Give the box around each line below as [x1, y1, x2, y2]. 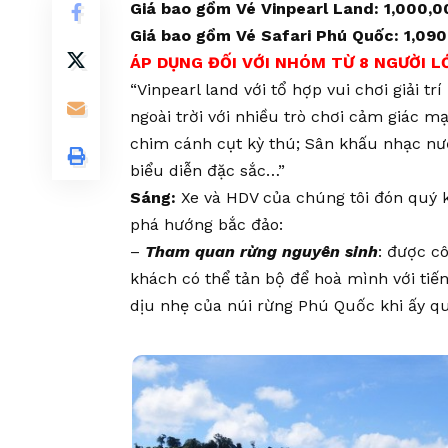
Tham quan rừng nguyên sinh [145, 242, 378, 262]
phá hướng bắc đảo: [130, 215, 283, 235]
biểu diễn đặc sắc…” [130, 161, 285, 181]
